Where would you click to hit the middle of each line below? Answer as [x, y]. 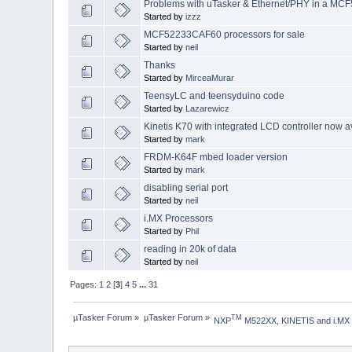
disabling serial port [186, 188]
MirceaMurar [210, 78]
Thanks [160, 66]
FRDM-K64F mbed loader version [216, 158]
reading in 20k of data [191, 249]
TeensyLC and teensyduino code [214, 96]
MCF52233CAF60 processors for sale [225, 35]
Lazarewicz [208, 109]
